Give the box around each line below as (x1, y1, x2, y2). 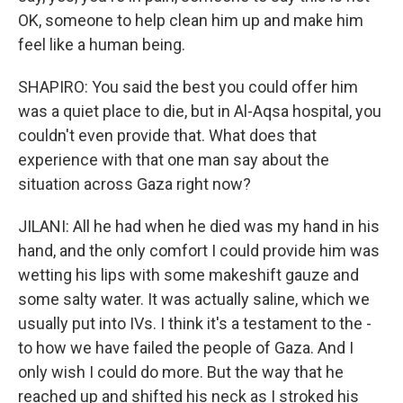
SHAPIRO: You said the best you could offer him (18, 77, 358, 96)
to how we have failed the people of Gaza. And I (18, 338, 354, 357)
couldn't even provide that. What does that (18, 126, 317, 145)
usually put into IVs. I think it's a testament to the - (18, 314, 372, 333)
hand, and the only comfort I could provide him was (18, 241, 380, 260)
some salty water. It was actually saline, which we (18, 290, 370, 309)
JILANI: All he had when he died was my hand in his (18, 217, 380, 236)
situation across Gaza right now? (18, 175, 251, 193)
